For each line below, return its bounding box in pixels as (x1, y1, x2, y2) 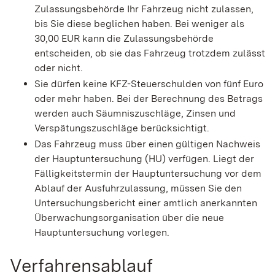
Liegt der (213, 153, 254, 165)
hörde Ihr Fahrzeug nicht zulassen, (98, 3, 254, 15)
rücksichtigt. (152, 122, 209, 134)
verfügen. (168, 153, 211, 165)
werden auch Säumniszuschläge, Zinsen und (34, 107, 236, 120)
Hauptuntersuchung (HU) (52, 153, 166, 165)
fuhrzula (102, 182, 139, 195)
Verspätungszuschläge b (34, 122, 147, 134)
